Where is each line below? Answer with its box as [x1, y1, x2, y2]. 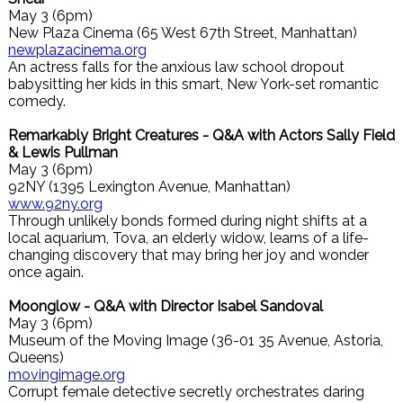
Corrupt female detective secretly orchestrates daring [8, 383, 364, 400]
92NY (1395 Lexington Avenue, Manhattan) [8, 178, 291, 195]
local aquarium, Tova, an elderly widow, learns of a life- [8, 229, 369, 246]
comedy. [8, 93, 66, 110]
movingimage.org [8, 366, 125, 383]
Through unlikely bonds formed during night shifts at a [8, 212, 367, 229]
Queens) [8, 349, 64, 366]
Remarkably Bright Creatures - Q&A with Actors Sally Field [8, 127, 395, 144]
